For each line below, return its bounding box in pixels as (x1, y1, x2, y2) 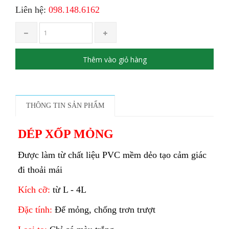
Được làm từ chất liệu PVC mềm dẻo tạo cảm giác (18, 150, 207, 161)
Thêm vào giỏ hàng (82, 55, 147, 65)
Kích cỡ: (18, 185, 53, 195)
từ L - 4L (53, 185, 86, 195)
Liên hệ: (15, 5, 49, 15)
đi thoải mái (18, 165, 62, 175)
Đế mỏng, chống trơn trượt (55, 204, 155, 215)
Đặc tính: (18, 204, 55, 215)
